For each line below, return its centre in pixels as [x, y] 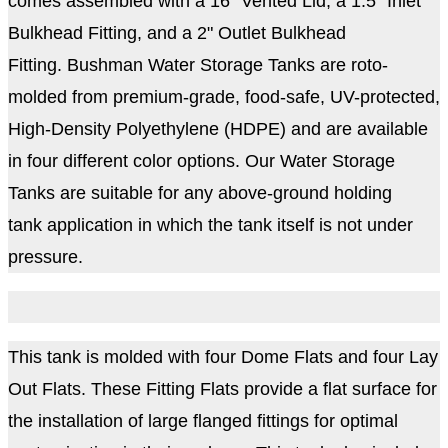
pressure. [48, 256]
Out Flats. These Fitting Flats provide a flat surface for [222, 388]
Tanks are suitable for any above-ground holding [200, 192]
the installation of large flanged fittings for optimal [203, 420]
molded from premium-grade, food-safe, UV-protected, [224, 96]
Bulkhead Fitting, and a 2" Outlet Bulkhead [177, 32]
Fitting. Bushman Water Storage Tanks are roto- [198, 64]
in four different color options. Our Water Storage [201, 160]
